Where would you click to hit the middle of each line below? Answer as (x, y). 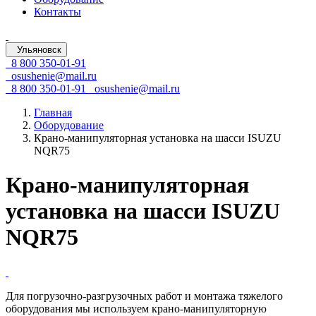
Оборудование (69, 125)
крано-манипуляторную (209, 308)
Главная (53, 113)
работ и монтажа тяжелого (218, 296)
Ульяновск (39, 50)
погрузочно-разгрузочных (90, 296)
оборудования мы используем (79, 308)
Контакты (57, 12)
